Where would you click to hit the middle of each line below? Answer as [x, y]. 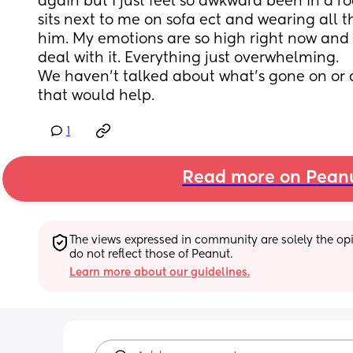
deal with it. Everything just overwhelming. [190, 58]
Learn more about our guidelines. [160, 272]
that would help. [96, 96]
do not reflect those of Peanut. [151, 254]
